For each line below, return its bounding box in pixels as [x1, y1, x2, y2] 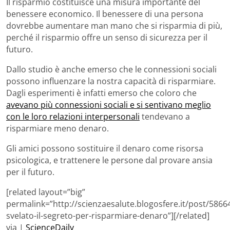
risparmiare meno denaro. [6, 122, 109, 134]
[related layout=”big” [6, 186, 85, 198]
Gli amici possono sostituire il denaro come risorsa [6, 142, 203, 154]
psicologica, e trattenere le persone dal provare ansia [6, 154, 213, 166]
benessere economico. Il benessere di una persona [6, 8, 203, 20]
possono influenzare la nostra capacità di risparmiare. [6, 75, 216, 87]
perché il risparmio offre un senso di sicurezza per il [6, 31, 207, 43]
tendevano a [140, 110, 190, 122]
